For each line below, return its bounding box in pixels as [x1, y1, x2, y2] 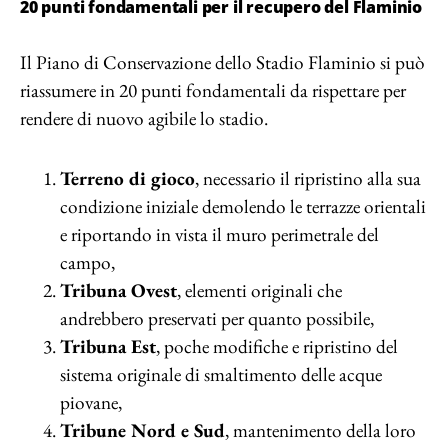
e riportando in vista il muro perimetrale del [60, 222, 379, 247]
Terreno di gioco [60, 166, 195, 191]
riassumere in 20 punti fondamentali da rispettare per [20, 78, 406, 103]
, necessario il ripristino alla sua [195, 166, 421, 191]
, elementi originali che [177, 278, 342, 303]
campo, [60, 250, 115, 275]
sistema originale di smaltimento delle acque [60, 362, 382, 387]
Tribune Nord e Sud [60, 418, 225, 443]
